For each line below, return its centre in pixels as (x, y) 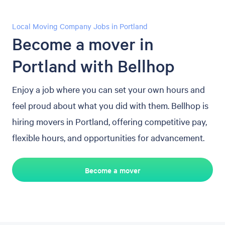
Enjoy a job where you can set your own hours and (108, 89)
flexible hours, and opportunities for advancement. (108, 137)
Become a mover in (83, 44)
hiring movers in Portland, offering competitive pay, (109, 121)
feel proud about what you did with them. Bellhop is (110, 105)
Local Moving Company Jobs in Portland (80, 26)
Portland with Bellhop (93, 66)
